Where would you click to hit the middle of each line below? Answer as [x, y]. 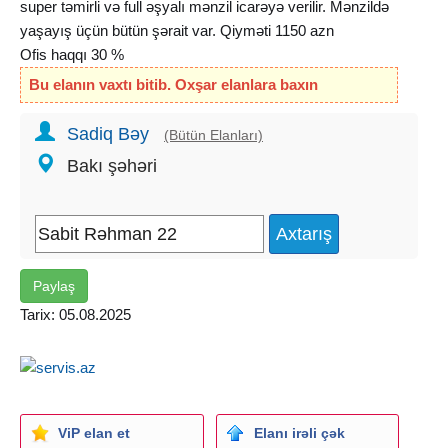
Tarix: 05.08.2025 [75, 314]
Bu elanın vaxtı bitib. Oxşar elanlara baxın [173, 84]
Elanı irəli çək [299, 432]
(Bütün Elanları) [213, 134]
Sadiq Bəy [108, 133]
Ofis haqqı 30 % [72, 54]
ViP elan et [94, 432]
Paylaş [54, 285]
